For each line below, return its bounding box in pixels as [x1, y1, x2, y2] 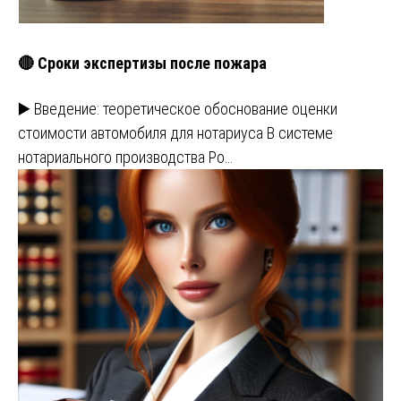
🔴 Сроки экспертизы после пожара [18, 54, 267, 73]
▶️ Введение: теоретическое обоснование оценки [18, 99, 337, 119]
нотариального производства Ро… [18, 148, 233, 167]
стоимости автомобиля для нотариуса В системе [18, 124, 333, 143]
